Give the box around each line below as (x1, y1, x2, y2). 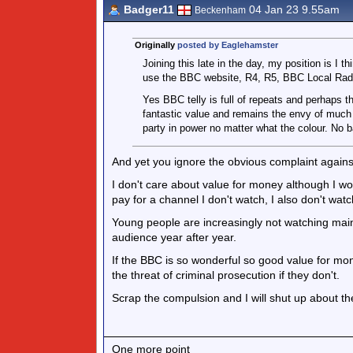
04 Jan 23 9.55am (246, 3, 340, 16)
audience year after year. (112, 231, 236, 243)
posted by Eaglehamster (176, 40, 278, 50)
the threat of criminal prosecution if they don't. (112, 269, 340, 281)
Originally (134, 40, 177, 50)
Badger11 (124, 3, 174, 16)
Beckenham (195, 5, 246, 16)
